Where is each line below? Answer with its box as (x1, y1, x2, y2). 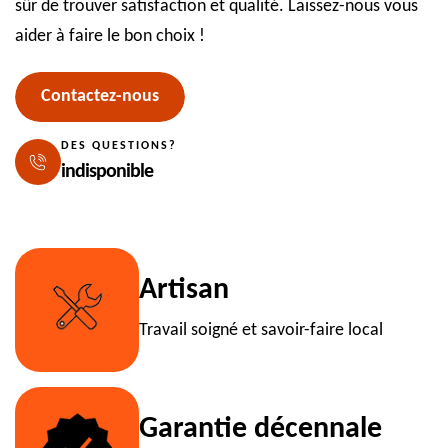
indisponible (61, 161, 153, 182)
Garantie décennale (139, 414, 382, 446)
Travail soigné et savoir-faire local (139, 321, 383, 341)
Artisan (139, 275, 229, 307)
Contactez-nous (41, 86, 159, 106)
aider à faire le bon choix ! (15, 26, 205, 46)
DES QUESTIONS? (61, 139, 177, 152)
